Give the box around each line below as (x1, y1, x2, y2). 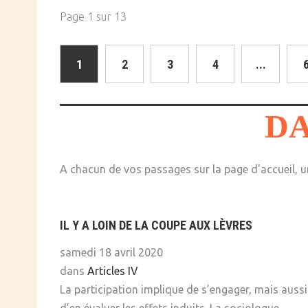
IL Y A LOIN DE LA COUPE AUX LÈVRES (60, 218, 252, 233)
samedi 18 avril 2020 (60, 246, 163, 259)
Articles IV (87, 265, 138, 278)
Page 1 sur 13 (60, 10, 126, 23)
